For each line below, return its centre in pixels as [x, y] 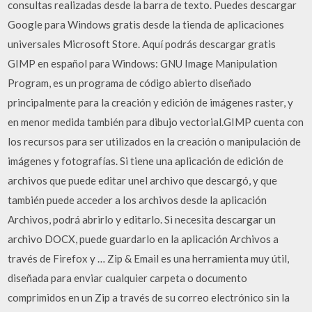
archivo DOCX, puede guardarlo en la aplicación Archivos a [143, 239]
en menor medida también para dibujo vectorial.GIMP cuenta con [156, 122]
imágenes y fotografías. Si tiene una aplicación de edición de [146, 161]
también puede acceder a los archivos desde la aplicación [138, 200]
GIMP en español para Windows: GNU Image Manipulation [143, 63]
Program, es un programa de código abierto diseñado [130, 83]
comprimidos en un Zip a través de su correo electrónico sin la [149, 297]
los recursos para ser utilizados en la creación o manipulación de [155, 141]
